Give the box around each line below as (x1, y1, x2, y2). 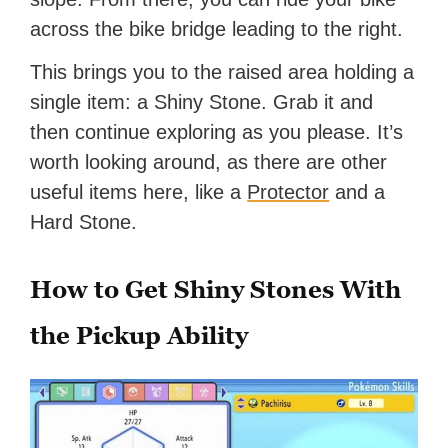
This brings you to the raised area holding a (30, 61, 415, 84)
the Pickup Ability (30, 321, 249, 351)
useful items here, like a (30, 181, 248, 204)
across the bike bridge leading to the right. (30, 18, 404, 41)
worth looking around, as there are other (30, 151, 388, 174)
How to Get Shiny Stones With (30, 275, 402, 305)
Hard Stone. (30, 211, 138, 234)
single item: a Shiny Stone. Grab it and (30, 91, 374, 114)
